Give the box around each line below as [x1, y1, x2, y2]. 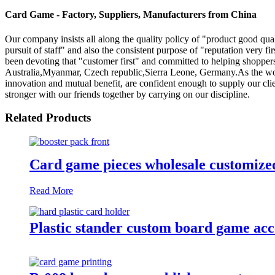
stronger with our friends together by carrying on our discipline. [5, 88, 250, 99]
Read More [29, 185, 73, 196]
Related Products [5, 111, 91, 125]
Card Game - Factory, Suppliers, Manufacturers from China [5, 9, 257, 20]
